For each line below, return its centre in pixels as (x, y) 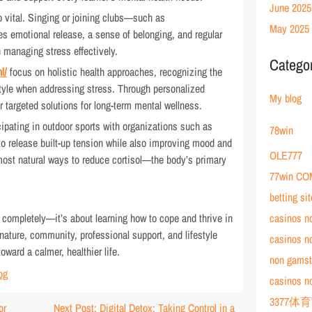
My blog (286, 98)
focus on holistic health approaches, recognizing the (115, 72)
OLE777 (286, 155)
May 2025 (290, 29)
